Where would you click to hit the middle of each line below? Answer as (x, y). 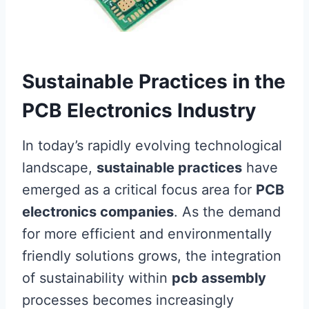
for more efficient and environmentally (147, 234)
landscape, (59, 168)
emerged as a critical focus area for (139, 190)
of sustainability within (97, 278)
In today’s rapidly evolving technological (152, 146)
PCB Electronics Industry (139, 111)
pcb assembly (219, 278)
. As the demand (227, 212)
